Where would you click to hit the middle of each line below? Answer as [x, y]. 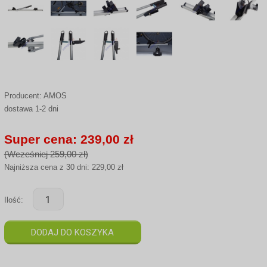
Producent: [24, 95]
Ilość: [13, 200]
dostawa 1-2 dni [31, 108]
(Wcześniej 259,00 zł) [46, 154]
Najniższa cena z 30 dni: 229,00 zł [63, 167]
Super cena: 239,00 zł [69, 139]
